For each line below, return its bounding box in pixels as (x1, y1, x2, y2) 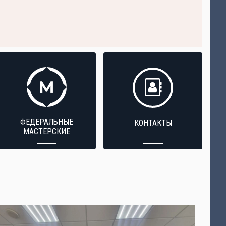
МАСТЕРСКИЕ (23, 127, 70, 136)
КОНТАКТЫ (134, 118, 172, 128)
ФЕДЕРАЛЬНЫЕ (20, 117, 73, 127)
